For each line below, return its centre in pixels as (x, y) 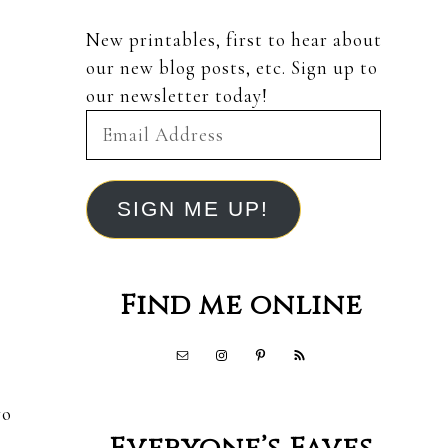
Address (119, 151)
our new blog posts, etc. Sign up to (232, 68)
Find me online (241, 305)
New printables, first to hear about (234, 40)
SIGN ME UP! (193, 209)
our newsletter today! (177, 96)
